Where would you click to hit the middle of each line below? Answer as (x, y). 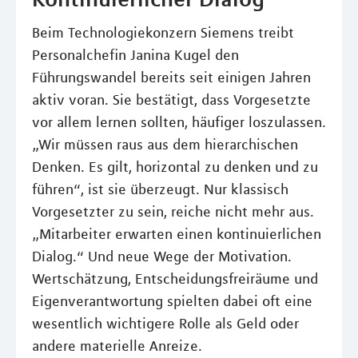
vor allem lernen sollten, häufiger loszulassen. (179, 123)
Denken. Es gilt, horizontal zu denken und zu (175, 167)
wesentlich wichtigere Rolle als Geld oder (165, 324)
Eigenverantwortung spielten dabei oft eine (172, 302)
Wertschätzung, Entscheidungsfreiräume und (175, 279)
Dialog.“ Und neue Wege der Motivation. (162, 257)
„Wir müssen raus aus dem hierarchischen (165, 145)
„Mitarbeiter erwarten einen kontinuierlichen (177, 235)
